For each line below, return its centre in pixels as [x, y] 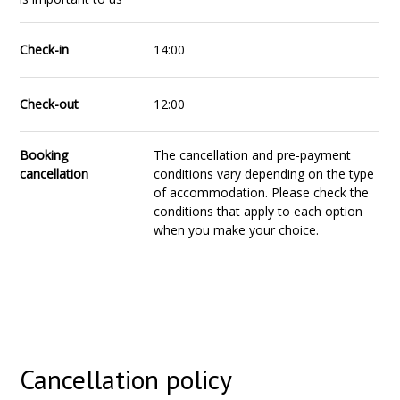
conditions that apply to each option [258, 211]
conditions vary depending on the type [264, 174]
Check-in [45, 50]
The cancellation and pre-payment [253, 155]
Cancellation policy [126, 379]
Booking [44, 155]
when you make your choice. [237, 230]
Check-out [50, 104]
